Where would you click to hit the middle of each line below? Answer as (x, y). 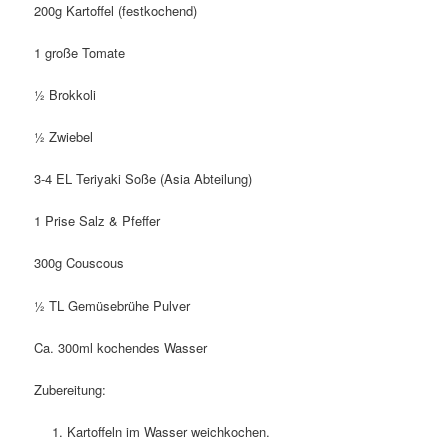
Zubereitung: (70, 389)
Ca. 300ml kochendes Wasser (121, 347)
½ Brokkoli (65, 94)
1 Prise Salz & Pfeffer (97, 221)
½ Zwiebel (66, 136)
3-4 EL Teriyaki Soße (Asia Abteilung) (145, 179)
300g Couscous (81, 263)
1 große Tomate (80, 52)
